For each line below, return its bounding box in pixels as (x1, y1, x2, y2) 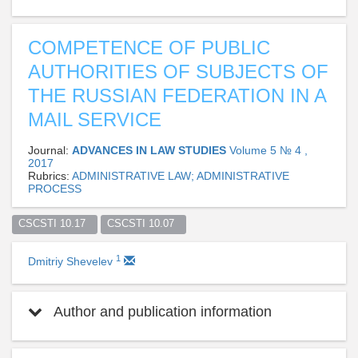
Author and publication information (50, 303, 272, 320)
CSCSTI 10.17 (18, 218, 92, 230)
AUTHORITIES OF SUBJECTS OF (28, 60, 328, 82)
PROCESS (28, 181, 82, 195)
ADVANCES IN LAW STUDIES (72, 143, 229, 157)
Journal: (28, 143, 72, 157)
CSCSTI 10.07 (106, 218, 181, 230)
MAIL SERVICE (28, 108, 161, 130)
